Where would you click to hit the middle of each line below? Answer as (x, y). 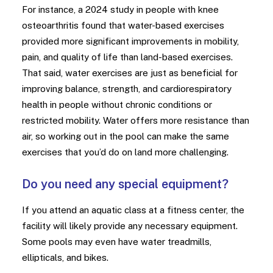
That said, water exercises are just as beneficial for (130, 73)
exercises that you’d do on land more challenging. (125, 152)
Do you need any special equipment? (125, 184)
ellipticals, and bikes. (65, 257)
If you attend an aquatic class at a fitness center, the (133, 210)
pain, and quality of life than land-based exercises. (127, 57)
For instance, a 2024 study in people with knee (120, 9)
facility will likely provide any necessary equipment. (130, 226)
